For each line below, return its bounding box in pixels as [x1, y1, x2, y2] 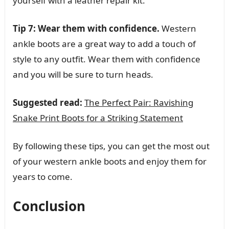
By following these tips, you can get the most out [12, 140, 210, 152]
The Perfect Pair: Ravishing [84, 96, 193, 108]
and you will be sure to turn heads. [12, 68, 153, 80]
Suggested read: [12, 96, 82, 108]
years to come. [12, 170, 73, 182]
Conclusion [12, 196, 85, 215]
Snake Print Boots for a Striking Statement [12, 111, 183, 124]
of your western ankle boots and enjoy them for [12, 155, 207, 167]
